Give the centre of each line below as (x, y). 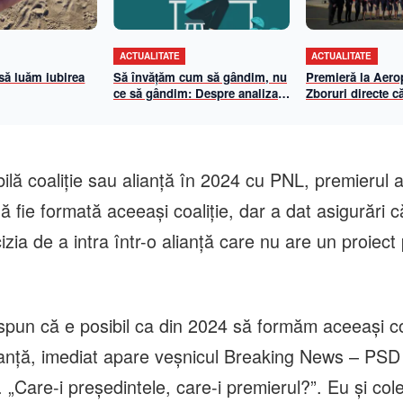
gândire (134, 125)
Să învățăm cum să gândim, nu (200, 76)
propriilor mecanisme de (182, 109)
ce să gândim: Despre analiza (195, 93)
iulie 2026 (332, 125)
